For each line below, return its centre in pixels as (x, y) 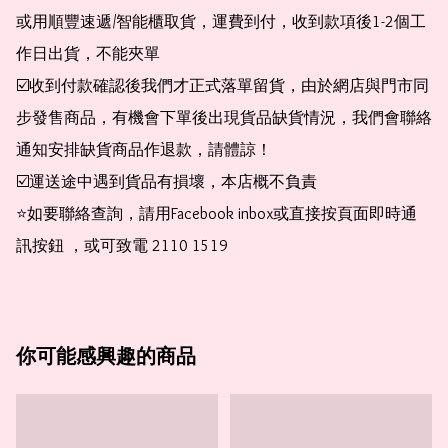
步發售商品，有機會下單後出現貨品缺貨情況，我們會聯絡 (224, 118)
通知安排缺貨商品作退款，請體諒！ (144, 150)
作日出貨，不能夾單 (88, 54)
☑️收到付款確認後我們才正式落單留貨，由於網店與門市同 (222, 86)
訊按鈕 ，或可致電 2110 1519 (122, 246)
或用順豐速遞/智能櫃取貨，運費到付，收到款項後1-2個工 (221, 22)
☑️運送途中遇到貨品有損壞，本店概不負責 (166, 182)
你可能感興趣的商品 (106, 356)
